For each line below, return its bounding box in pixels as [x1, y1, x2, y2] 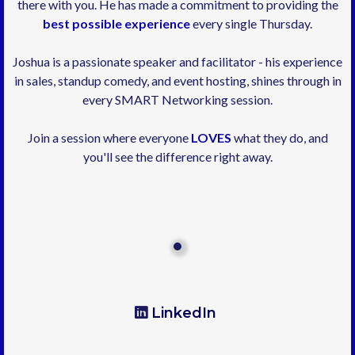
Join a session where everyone [27, 130, 191, 146]
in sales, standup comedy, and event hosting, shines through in [13, 73, 342, 89]
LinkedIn [151, 304, 216, 323]
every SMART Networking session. [82, 92, 273, 108]
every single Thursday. [190, 16, 312, 32]
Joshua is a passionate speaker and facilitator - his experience [13, 54, 342, 70]
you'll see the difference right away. [82, 149, 273, 165]
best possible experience [43, 16, 190, 32]
